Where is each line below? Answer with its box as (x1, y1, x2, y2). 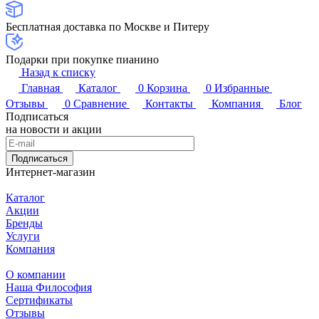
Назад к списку (21, 66, 95, 79)
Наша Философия (6, 281, 92, 294)
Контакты (145, 98, 193, 110)
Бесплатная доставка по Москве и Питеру (6, 21, 209, 33)
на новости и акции (6, 123, 102, 136)
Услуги (6, 230, 40, 243)
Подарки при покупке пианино (6, 53, 159, 66)
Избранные (214, 82, 269, 95)
